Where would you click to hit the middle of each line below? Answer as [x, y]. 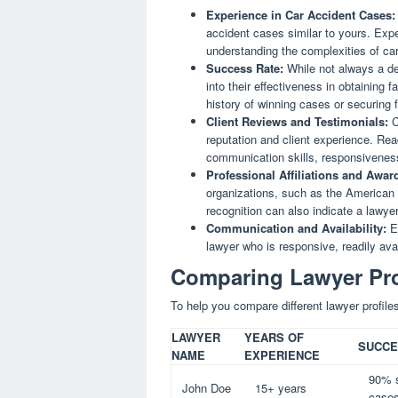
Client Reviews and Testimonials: [297, 121]
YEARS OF [274, 338]
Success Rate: [245, 68]
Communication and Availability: [296, 227]
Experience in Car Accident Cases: [301, 14]
